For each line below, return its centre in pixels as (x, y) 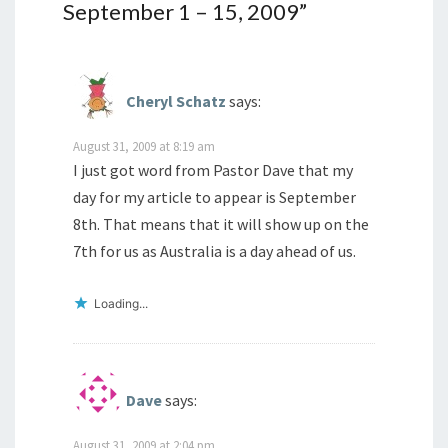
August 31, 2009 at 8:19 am (144, 146)
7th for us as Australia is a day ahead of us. (214, 251)
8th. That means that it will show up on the (221, 224)
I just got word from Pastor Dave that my (213, 170)
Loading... (121, 304)
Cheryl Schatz (176, 101)
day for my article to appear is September (214, 197)
